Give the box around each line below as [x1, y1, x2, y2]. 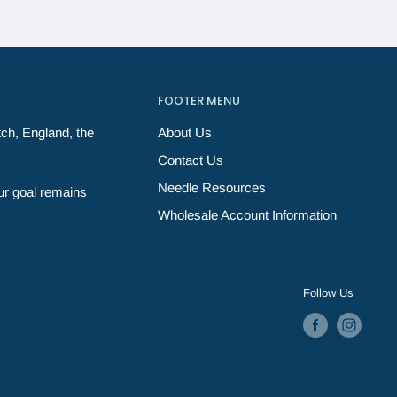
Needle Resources [158, 180, 266, 196]
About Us [158, 125, 212, 141]
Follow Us [303, 285, 354, 300]
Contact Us [158, 152, 223, 168]
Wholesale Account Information [158, 207, 337, 223]
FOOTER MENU [158, 92, 240, 110]
